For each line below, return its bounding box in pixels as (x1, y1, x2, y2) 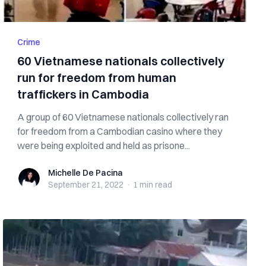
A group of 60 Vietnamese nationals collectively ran (17, 111, 229, 123)
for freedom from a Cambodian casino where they (17, 125, 223, 137)
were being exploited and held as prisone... (17, 140, 191, 151)
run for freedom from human (17, 70, 177, 85)
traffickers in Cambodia (17, 87, 150, 102)
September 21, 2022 (48, 179, 124, 190)
